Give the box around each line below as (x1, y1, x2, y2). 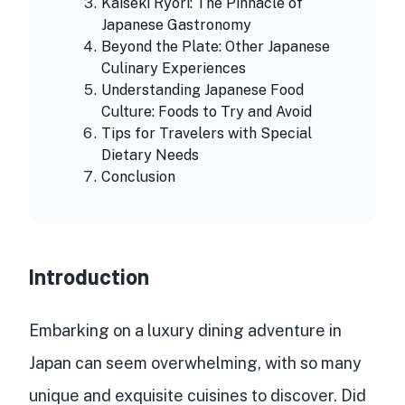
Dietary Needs (101, 146, 199, 165)
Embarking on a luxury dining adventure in (29, 321, 342, 341)
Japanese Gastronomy (101, 16, 251, 34)
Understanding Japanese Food (101, 81, 304, 99)
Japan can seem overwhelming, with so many (29, 353, 362, 373)
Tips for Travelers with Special (101, 125, 312, 143)
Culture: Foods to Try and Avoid (101, 103, 312, 121)
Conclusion (101, 168, 175, 186)
